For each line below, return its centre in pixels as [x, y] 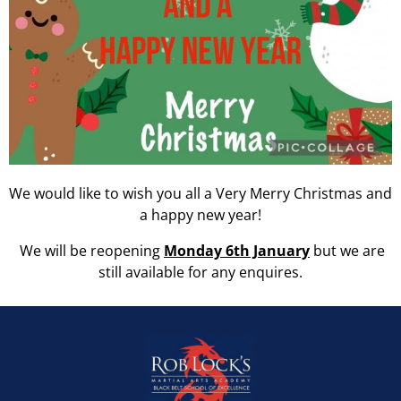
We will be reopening [90, 250]
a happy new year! [200, 214]
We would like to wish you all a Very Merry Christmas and [200, 193]
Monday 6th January [237, 250]
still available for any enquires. [200, 272]
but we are [347, 250]
